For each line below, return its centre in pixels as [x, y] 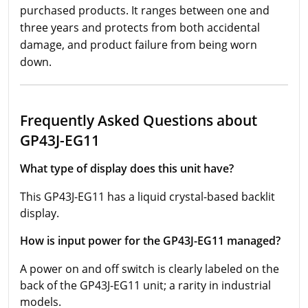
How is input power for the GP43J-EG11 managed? [150, 240]
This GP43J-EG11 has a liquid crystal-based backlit [147, 196]
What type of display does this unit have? [127, 168]
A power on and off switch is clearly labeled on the [150, 268]
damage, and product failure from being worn [139, 44]
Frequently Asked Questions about [139, 120]
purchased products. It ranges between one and [145, 10]
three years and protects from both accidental [140, 27]
